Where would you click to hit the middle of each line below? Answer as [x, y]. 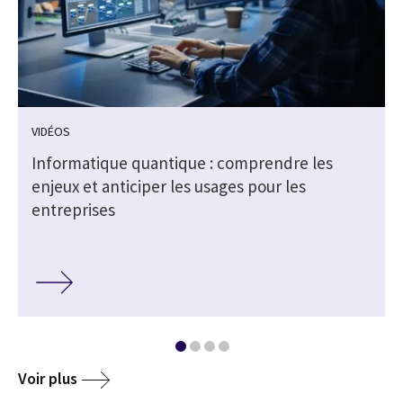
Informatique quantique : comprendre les [182, 163]
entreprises [73, 210]
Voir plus [48, 378]
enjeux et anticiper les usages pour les [169, 187]
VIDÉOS [51, 132]
